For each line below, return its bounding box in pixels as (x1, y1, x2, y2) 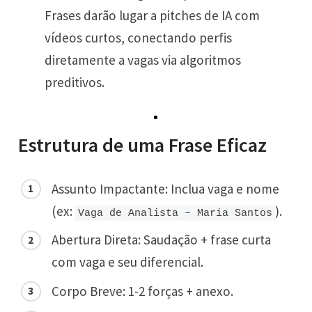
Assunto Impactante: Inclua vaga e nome (52, 180, 280, 197)
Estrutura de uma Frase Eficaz (18, 132, 267, 157)
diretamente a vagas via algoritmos (45, 51, 242, 68)
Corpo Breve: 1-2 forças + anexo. (52, 282, 234, 299)
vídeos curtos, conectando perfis (45, 29, 233, 46)
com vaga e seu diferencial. (52, 253, 204, 271)
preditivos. (45, 73, 105, 91)
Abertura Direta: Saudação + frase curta (52, 231, 272, 249)
